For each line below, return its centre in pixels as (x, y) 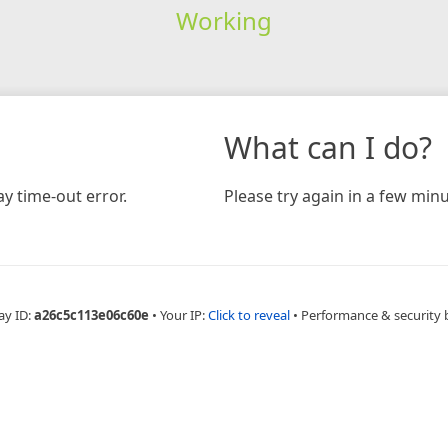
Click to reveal (248, 314)
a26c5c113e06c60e (91, 314)
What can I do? (328, 147)
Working (223, 20)
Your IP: (183, 314)
